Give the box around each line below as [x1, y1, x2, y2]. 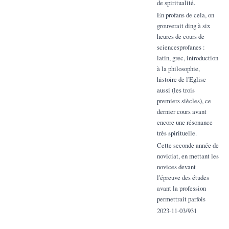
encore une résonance [156, 117, 213, 127]
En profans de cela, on [156, 10, 214, 19]
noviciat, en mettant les [156, 151, 219, 161]
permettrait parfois [156, 194, 205, 203]
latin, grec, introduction [156, 53, 218, 62]
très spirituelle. [156, 128, 197, 138]
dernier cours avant [156, 106, 207, 116]
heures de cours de [156, 31, 204, 41]
